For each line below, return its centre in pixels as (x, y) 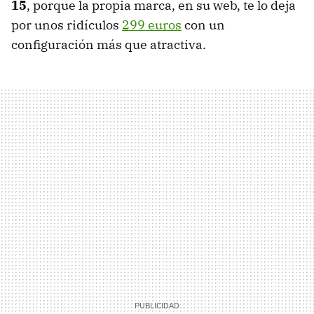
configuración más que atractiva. (109, 44)
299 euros (152, 25)
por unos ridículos (67, 25)
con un (203, 25)
